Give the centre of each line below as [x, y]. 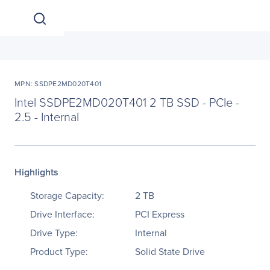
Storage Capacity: [67, 196]
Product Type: [59, 252]
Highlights [36, 172]
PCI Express [160, 214]
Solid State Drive [170, 252]
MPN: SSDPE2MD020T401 [58, 84]
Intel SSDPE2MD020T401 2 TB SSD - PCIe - [127, 102]
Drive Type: [54, 233]
